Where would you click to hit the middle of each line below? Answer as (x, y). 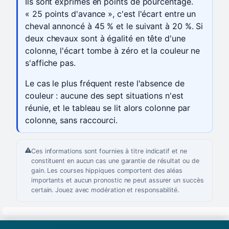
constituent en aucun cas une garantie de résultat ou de (115, 161)
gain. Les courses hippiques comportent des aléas (107, 171)
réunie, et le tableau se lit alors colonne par (108, 108)
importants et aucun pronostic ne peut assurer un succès (117, 180)
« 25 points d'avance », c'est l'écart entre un (111, 14)
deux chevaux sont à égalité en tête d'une (105, 39)
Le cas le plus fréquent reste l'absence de (105, 84)
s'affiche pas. (50, 63)
